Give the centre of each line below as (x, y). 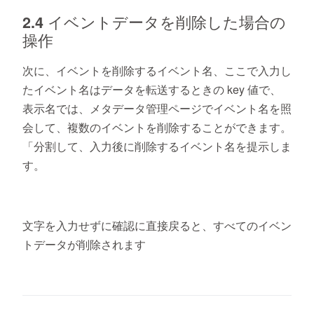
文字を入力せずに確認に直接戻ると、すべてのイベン (157, 226)
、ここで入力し (252, 71)
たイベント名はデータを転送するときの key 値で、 (152, 90)
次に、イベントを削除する (90, 71)
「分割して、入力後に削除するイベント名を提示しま (157, 146)
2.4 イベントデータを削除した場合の (154, 22)
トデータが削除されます (84, 245)
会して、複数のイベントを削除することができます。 (157, 128)
